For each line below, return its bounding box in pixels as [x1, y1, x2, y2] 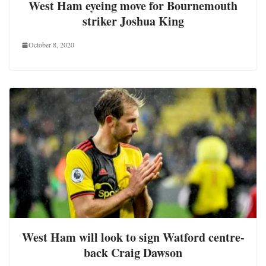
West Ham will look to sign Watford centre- [21, 229, 245, 246]
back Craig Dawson [84, 244, 182, 262]
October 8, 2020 [28, 40, 74, 50]
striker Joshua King [82, 12, 184, 30]
